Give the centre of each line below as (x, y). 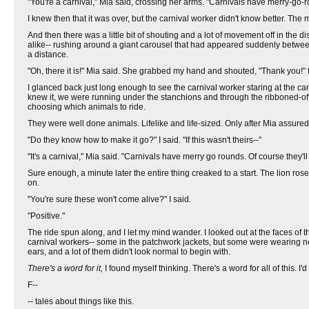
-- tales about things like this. (81, 301)
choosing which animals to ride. (87, 107)
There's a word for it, (65, 268)
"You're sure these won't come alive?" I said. (109, 199)
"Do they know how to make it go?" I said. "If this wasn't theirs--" (144, 140)
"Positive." (46, 216)
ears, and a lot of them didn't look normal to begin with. (129, 252)
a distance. (48, 54)
